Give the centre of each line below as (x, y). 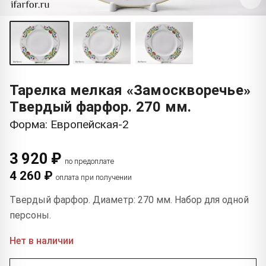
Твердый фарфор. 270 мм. (101, 107)
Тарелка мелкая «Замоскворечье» (130, 90)
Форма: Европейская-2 (69, 124)
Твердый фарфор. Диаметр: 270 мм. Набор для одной (129, 199)
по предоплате (90, 161)
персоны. (30, 215)
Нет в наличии (42, 240)
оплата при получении (94, 177)
